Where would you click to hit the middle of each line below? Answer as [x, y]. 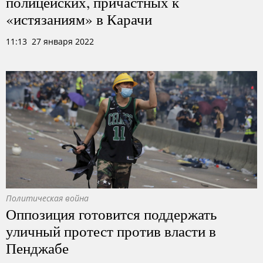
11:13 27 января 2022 [50, 41]
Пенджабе [37, 248]
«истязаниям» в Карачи [79, 19]
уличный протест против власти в [111, 231]
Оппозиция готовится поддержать [111, 214]
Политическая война [47, 198]
